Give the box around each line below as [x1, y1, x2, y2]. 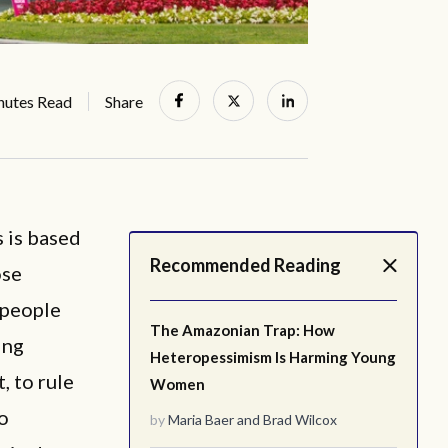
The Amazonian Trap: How [150, 321, 335, 339]
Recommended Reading [150, 254, 341, 276]
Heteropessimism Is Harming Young [150, 348, 396, 366]
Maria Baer [168, 411, 234, 428]
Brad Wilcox [263, 411, 337, 428]
